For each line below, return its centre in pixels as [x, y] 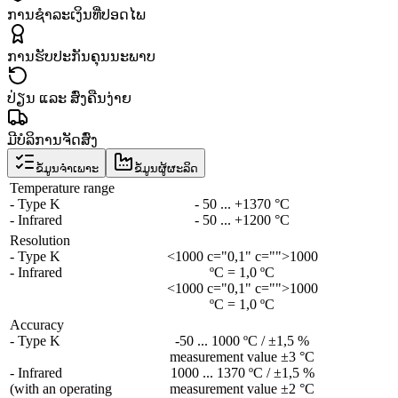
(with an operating [61, 388]
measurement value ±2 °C [242, 388]
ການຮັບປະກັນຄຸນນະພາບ [81, 56]
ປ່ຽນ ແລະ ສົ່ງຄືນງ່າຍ [69, 98]
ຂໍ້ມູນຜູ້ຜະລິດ [166, 168]
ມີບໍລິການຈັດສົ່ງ [52, 139]
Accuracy [37, 324]
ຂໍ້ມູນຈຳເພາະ [67, 168]
